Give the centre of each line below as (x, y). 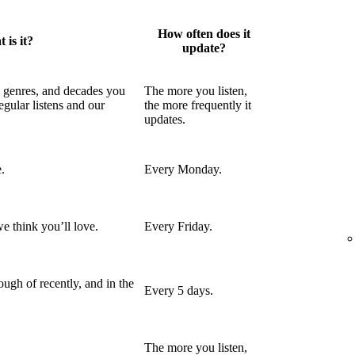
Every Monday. (183, 170)
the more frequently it (198, 105)
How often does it (204, 34)
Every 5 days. (179, 291)
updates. (165, 120)
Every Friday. (178, 227)
